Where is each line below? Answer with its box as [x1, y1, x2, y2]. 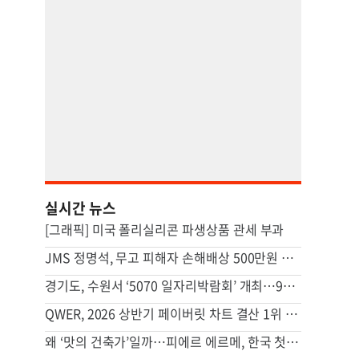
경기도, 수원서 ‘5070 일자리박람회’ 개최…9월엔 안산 [283, 276, 296, 295]
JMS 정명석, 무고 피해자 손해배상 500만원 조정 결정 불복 [281, 248, 295, 267]
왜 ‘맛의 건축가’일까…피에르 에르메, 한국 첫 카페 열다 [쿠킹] [286, 332, 300, 351]
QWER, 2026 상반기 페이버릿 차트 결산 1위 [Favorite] [285, 304, 299, 323]
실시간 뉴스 [45, 197, 116, 219]
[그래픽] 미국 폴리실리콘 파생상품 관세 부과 [45, 220, 284, 239]
